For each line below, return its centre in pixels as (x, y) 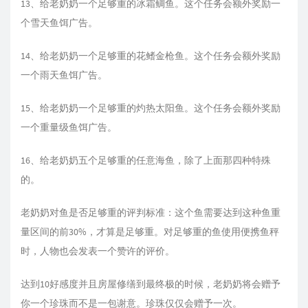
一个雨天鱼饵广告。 (64, 75)
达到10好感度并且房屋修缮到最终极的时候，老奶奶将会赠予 (151, 284)
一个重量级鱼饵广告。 (69, 127)
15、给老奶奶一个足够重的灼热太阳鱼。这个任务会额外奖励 (151, 108)
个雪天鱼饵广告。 (59, 23)
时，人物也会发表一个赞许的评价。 (98, 251)
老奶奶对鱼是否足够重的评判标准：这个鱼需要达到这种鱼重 (151, 212)
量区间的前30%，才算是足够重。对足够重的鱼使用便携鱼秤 (150, 232)
